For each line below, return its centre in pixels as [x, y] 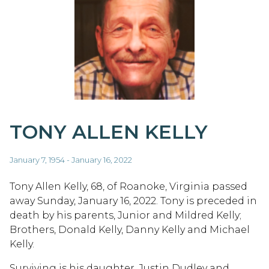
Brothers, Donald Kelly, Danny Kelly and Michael [130, 229]
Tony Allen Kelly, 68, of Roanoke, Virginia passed [128, 186]
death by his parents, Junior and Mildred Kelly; [125, 215]
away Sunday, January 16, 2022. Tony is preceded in [133, 201]
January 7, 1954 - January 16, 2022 [71, 159]
